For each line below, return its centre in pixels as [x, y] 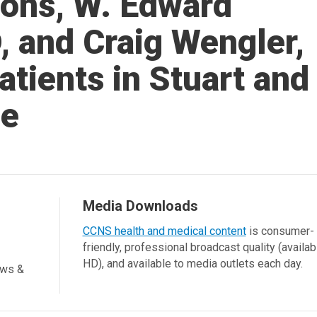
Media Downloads [140, 206]
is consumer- [280, 231]
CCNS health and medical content [164, 231]
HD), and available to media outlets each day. [192, 264]
